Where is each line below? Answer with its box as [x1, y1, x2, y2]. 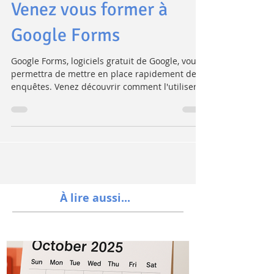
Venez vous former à [11, 29, 168, 51]
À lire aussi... [60, 221, 130, 236]
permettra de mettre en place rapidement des [11, 98, 201, 110]
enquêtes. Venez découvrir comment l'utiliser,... [11, 111, 206, 123]
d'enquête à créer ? [11, 3, 158, 26]
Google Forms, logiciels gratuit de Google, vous [11, 86, 201, 97]
